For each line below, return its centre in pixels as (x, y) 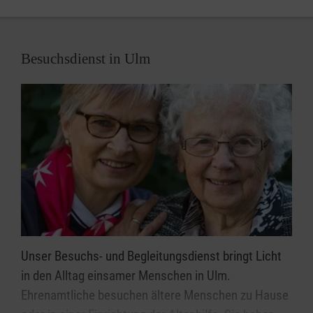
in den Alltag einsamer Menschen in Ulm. (126, 275)
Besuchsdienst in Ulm (86, 58)
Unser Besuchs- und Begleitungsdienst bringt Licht (151, 256)
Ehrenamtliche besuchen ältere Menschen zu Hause (155, 295)
